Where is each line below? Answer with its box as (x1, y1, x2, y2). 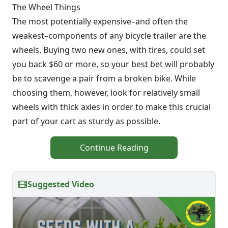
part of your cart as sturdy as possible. (12, 116, 160, 127)
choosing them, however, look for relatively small (12, 87, 200, 98)
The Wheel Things (12, 2, 80, 13)
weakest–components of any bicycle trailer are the (12, 30, 206, 41)
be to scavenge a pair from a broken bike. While (12, 73, 196, 84)
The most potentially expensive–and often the (12, 16, 188, 27)
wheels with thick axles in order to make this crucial (12, 101, 211, 112)
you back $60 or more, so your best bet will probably (12, 59, 214, 70)
